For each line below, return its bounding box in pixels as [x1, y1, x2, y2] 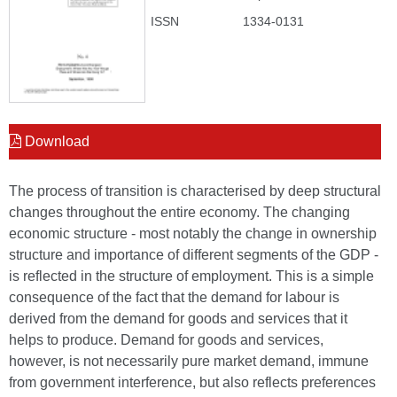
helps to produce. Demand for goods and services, [9, 332, 323, 347]
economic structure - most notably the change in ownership [9, 226, 377, 241]
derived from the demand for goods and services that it [9, 311, 347, 326]
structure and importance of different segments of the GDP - [9, 247, 378, 262]
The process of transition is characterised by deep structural [9, 183, 381, 198]
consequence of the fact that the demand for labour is [9, 290, 339, 305]
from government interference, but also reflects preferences [9, 375, 376, 390]
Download [21, 134, 90, 149]
